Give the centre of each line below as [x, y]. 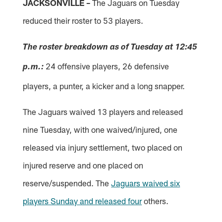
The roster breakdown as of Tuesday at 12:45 [110, 48]
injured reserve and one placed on [83, 165]
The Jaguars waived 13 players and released [103, 112]
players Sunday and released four [83, 201]
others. [155, 201]
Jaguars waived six [146, 183]
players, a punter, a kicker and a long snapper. [104, 86]
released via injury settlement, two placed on [103, 147]
